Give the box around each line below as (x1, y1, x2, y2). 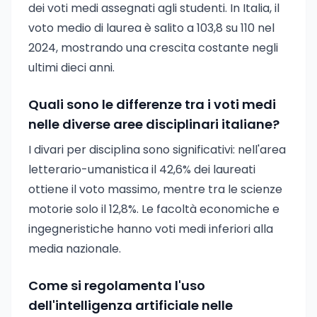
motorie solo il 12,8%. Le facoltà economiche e (28, 201, 279, 217)
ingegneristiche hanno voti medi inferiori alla (28, 221, 273, 237)
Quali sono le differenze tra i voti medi (28, 96, 276, 113)
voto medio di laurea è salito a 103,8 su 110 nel (28, 20, 275, 36)
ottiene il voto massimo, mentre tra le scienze (28, 181, 282, 197)
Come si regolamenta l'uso (28, 277, 205, 294)
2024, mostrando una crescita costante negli (28, 40, 278, 56)
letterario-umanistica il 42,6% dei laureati (28, 161, 255, 178)
